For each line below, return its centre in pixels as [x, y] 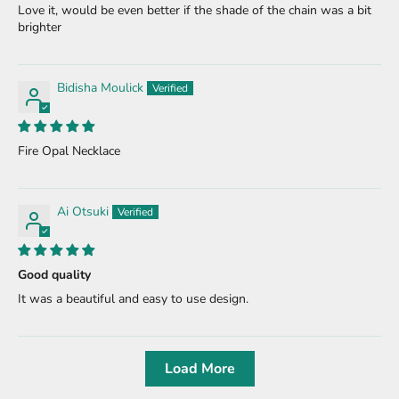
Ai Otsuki [83, 212]
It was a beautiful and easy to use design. [133, 299]
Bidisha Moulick [100, 88]
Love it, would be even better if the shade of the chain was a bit [195, 11]
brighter [40, 28]
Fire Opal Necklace [69, 151]
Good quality [54, 275]
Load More [199, 369]
